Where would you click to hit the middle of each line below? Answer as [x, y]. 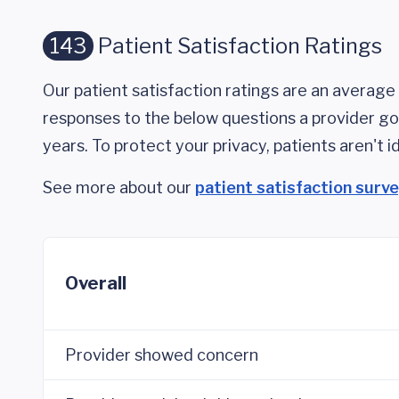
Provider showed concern [162, 355]
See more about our [119, 187]
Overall [96, 283]
